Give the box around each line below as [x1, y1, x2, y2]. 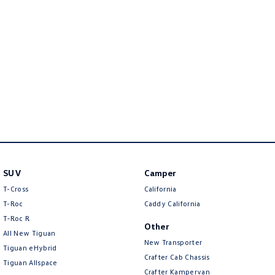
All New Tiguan [3, 228, 56, 238]
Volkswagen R [177, 28, 233, 38]
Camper [144, 167, 176, 178]
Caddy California [144, 198, 201, 208]
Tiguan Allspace [3, 257, 58, 267]
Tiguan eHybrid [3, 242, 57, 252]
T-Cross [3, 184, 29, 193]
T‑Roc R [3, 213, 30, 223]
